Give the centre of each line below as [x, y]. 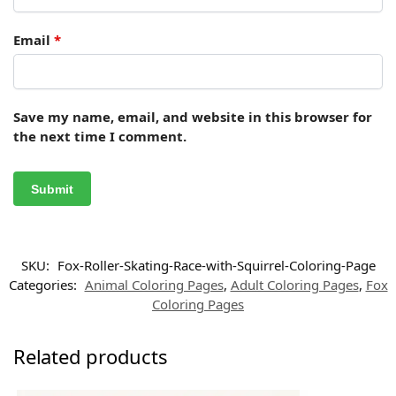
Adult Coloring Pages [294, 285]
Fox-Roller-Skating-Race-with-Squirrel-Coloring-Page [216, 266]
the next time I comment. [100, 136]
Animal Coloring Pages [154, 285]
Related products [91, 357]
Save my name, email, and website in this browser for [193, 116]
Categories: [44, 285]
